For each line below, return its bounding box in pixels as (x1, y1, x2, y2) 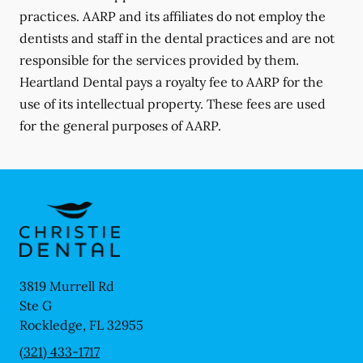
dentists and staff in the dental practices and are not (19, 29, 335, 46)
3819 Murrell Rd (19, 278, 114, 295)
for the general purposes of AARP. (19, 117, 221, 134)
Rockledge (19, 317, 83, 334)
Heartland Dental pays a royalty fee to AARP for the (19, 73, 323, 90)
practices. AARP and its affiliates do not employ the (19, 7, 326, 24)
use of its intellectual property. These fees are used (19, 95, 326, 112)
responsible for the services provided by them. (19, 51, 299, 68)
